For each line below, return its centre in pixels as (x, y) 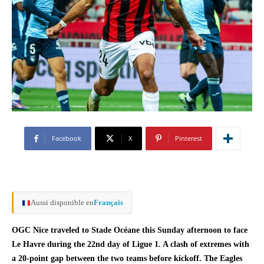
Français (108, 203)
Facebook (66, 138)
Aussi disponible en (62, 203)
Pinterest (188, 138)
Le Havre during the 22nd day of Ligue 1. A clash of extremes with (131, 245)
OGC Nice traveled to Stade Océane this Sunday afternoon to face (130, 230)
